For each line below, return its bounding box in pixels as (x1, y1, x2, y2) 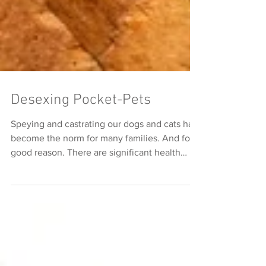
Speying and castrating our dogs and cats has (11, 135, 197, 145)
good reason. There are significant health (11, 163, 180, 173)
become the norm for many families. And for (11, 149, 193, 159)
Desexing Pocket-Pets (11, 107, 151, 125)
